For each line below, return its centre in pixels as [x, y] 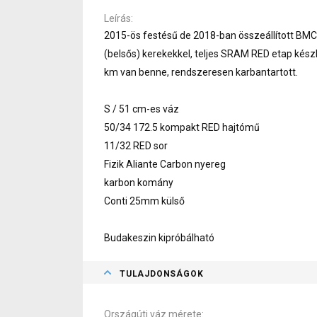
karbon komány [139, 182]
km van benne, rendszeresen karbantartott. [201, 72]
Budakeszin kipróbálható [159, 237]
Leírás [117, 18]
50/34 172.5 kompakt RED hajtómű [182, 127]
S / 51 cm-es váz [142, 109]
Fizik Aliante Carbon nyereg [165, 164]
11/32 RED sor [136, 145]
